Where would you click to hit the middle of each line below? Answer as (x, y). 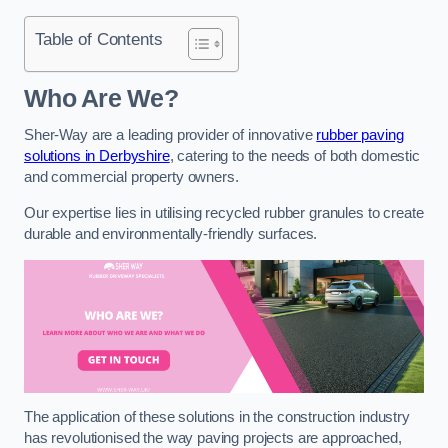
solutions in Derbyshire (97, 156)
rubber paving (360, 135)
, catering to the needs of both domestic (294, 156)
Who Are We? (101, 98)
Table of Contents (99, 39)
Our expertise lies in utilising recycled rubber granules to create (224, 213)
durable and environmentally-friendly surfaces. (173, 234)
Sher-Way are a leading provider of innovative (170, 135)
